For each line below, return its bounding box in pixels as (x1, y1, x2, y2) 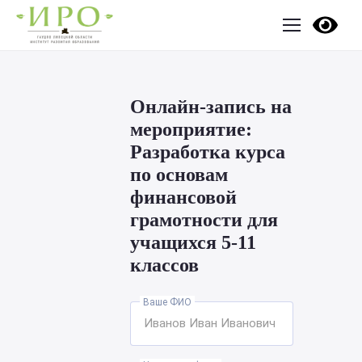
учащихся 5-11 (130, 232, 257, 253)
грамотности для (130, 209, 279, 230)
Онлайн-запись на (130, 96, 293, 117)
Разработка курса (130, 141, 286, 162)
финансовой (130, 187, 238, 208)
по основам (130, 164, 229, 185)
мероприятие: (130, 119, 253, 140)
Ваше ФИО (143, 297, 192, 308)
